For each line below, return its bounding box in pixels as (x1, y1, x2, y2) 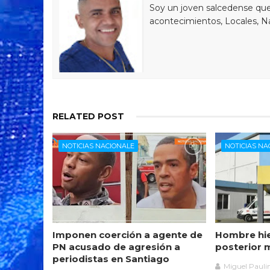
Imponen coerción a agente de (52, 229, 202, 240)
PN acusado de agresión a (52, 241, 180, 253)
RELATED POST (52, 111, 124, 122)
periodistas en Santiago (52, 253, 169, 265)
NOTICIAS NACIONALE (62, 142, 134, 150)
